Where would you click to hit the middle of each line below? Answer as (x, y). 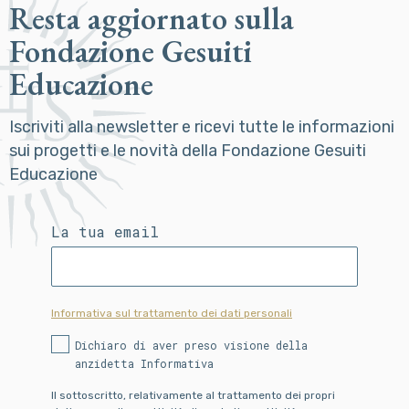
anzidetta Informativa (144, 363)
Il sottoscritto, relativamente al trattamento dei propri (193, 395)
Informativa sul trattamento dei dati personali (172, 313)
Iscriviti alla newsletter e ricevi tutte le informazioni (202, 126)
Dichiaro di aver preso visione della (191, 345)
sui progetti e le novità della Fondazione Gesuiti (188, 150)
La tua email (105, 231)
